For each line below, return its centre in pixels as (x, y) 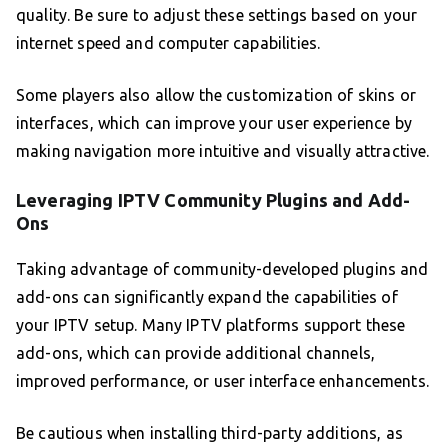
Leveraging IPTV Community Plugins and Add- (213, 200)
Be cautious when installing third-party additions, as (209, 433)
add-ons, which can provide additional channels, (196, 353)
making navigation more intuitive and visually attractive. (223, 151)
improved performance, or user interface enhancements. (222, 381)
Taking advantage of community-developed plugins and (222, 269)
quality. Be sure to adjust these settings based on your (217, 15)
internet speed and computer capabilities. (168, 43)
